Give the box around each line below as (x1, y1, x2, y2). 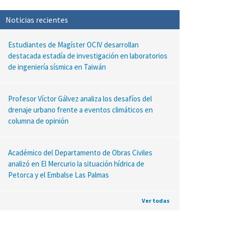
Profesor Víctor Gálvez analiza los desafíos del (8, 93, 152, 103)
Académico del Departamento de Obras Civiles (8, 147, 152, 157)
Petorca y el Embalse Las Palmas (8, 169, 109, 180)
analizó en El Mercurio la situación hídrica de (8, 158, 144, 168)
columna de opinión (8, 116, 69, 126)
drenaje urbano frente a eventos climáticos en (8, 104, 153, 115)
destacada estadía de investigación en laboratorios (8, 50, 167, 61)
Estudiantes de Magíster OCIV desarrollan (8, 39, 139, 49)
